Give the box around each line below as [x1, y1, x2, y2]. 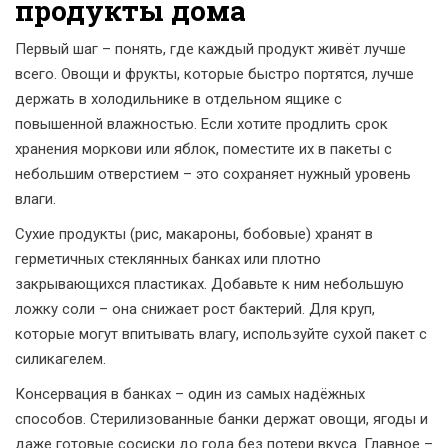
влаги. [15, 190, 56, 208]
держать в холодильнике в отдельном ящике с [15, 90, 342, 108]
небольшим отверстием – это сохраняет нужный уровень [15, 165, 411, 183]
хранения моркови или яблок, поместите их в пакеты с [15, 140, 392, 158]
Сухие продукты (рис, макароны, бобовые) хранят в [15, 225, 373, 243]
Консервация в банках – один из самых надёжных [15, 385, 365, 403]
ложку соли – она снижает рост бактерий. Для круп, [15, 300, 375, 318]
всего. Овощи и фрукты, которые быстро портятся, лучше [15, 65, 414, 83]
